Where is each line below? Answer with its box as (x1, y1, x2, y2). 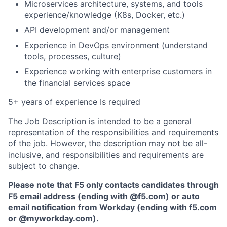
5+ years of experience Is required (8, 97, 140, 107)
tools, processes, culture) (24, 51, 121, 61)
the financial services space (24, 78, 130, 88)
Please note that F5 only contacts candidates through (8, 180, 219, 190)
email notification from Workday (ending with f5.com (8, 202, 217, 212)
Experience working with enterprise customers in (24, 66, 212, 77)
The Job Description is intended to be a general (8, 116, 192, 126)
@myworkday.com (19, 213, 93, 223)
